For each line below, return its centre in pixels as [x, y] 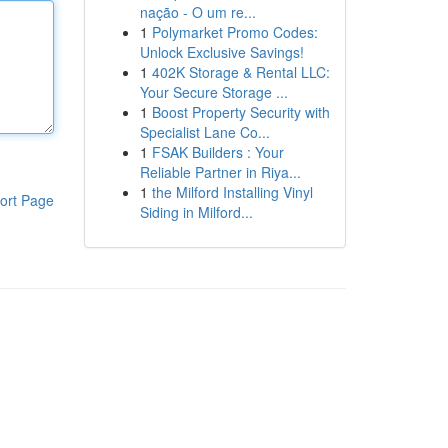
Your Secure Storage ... [213, 92]
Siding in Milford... [196, 212]
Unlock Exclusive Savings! [221, 52]
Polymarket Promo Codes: [234, 32]
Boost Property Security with [240, 112]
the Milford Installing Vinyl [232, 192]
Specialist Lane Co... [204, 132]
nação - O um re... [197, 12]
